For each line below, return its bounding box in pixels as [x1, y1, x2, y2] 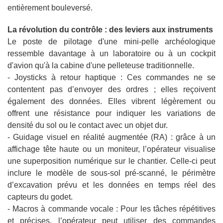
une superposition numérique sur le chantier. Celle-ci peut [7, 157, 216, 166]
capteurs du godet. [7, 193, 73, 202]
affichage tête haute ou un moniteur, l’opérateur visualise [7, 145, 216, 154]
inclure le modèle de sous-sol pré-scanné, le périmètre [7, 169, 216, 178]
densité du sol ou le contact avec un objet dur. [7, 121, 168, 130]
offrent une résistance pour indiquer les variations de [7, 109, 216, 118]
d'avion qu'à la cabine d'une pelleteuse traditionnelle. [7, 61, 194, 70]
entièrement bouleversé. [7, 3, 93, 12]
